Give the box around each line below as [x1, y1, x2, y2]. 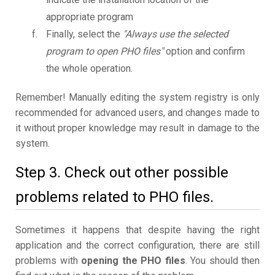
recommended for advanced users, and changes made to [15, 107, 260, 119]
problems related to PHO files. [15, 188, 214, 206]
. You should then [185, 255, 260, 267]
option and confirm [163, 45, 245, 58]
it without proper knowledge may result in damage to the [15, 122, 260, 134]
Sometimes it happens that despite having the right [15, 224, 260, 236]
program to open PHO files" [46, 45, 163, 58]
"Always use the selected [123, 28, 228, 41]
